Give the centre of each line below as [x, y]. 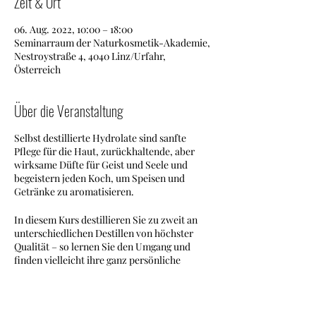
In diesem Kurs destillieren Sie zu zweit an [106, 220]
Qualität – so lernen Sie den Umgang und [102, 247]
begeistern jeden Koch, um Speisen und [99, 178]
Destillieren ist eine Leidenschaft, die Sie [102, 302]
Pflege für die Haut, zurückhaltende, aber [104, 151]
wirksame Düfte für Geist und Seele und [101, 165]
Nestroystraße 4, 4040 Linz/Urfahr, [90, 56]
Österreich [37, 69]
